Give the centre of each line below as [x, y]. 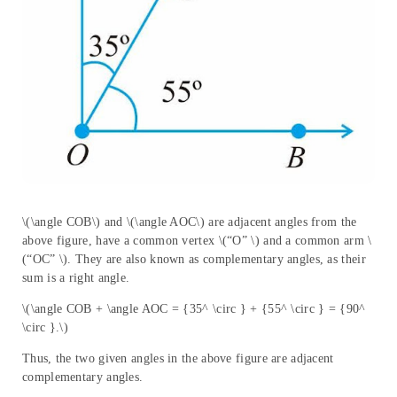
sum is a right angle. [76, 277]
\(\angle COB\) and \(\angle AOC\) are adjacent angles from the [190, 222]
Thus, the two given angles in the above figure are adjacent [178, 358]
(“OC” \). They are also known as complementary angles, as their [194, 259]
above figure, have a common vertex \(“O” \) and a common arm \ [197, 240]
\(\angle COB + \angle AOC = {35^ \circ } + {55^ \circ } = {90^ [194, 308]
